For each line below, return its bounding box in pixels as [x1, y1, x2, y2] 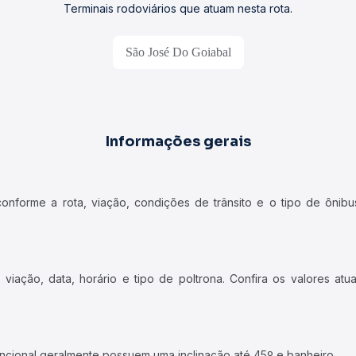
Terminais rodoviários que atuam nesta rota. [64, 2, 292, 15]
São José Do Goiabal [125, 45, 231, 59]
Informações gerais [105, 133, 251, 150]
